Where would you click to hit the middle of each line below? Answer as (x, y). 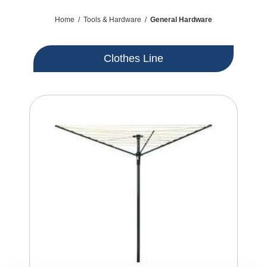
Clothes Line (133, 59)
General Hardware (181, 20)
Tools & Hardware (112, 20)
